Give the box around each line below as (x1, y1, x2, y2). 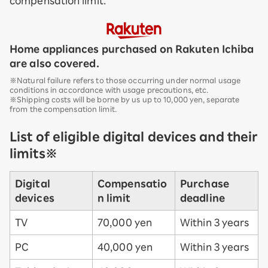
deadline (180, 193, 225, 203)
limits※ (10, 147, 57, 159)
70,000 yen (98, 217, 152, 227)
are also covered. (10, 58, 99, 68)
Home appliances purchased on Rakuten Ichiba (10, 44, 254, 54)
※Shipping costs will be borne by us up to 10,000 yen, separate (10, 95, 240, 103)
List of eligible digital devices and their (10, 130, 258, 142)
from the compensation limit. (10, 105, 117, 112)
